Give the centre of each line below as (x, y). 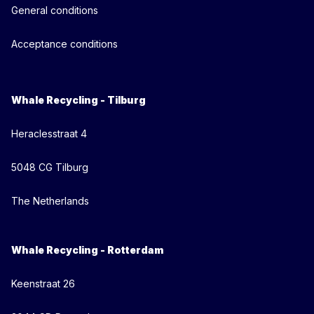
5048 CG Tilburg (50, 167)
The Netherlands (50, 200)
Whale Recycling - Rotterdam (87, 250)
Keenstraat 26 (43, 283)
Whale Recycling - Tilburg (78, 100)
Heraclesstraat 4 (49, 133)
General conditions (55, 10)
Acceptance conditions (64, 43)
